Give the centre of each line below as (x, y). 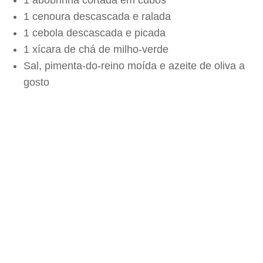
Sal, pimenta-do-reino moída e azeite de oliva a (134, 66)
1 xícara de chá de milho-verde (96, 49)
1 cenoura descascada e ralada (97, 16)
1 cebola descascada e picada (95, 33)
